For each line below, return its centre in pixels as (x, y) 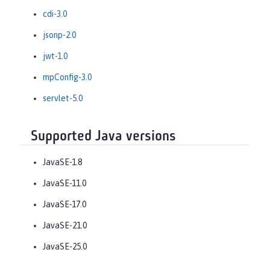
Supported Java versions (103, 137)
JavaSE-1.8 (62, 162)
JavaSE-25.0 (65, 247)
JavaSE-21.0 (65, 226)
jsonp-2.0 (59, 35)
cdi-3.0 (55, 14)
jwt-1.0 (55, 56)
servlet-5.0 (63, 98)
